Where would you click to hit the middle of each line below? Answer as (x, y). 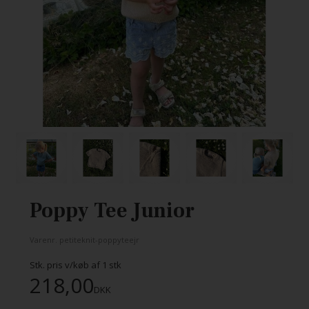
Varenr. (44, 239)
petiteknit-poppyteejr (99, 239)
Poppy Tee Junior (112, 210)
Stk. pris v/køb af (66, 265)
